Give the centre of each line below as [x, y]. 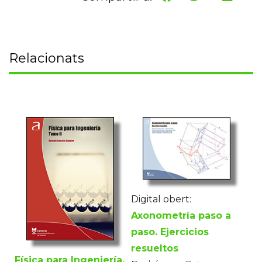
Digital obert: [161, 199]
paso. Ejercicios [170, 232]
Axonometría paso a [181, 215]
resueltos [155, 248]
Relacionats [46, 58]
